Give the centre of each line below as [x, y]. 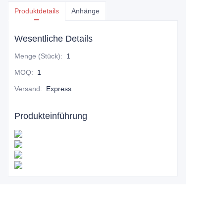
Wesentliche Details [54, 39]
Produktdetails [37, 11]
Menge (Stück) [37, 56]
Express [59, 89]
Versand [27, 89]
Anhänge [85, 11]
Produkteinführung [51, 116]
